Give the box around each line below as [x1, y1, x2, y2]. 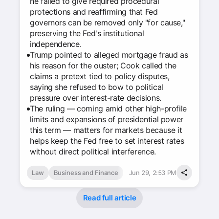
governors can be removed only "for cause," [30, 18, 185, 27]
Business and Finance [53, 168, 119, 176]
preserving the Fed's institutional [30, 28, 144, 38]
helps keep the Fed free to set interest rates [30, 136, 184, 146]
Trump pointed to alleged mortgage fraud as [30, 50, 188, 60]
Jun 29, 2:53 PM [129, 168, 176, 176]
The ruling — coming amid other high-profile [30, 104, 187, 113]
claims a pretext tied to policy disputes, [30, 71, 170, 81]
